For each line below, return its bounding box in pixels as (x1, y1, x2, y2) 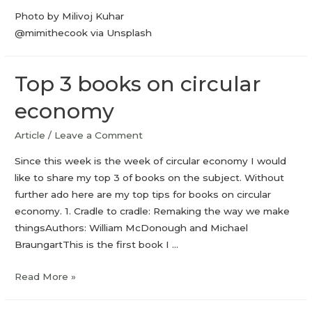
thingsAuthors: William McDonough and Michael (15, 222, 249, 234)
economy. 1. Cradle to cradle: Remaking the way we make (15, 205, 290, 217)
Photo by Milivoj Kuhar (15, 10, 125, 22)
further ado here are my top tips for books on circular (15, 189, 272, 201)
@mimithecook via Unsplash (15, 27, 153, 39)
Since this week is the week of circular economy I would (15, 155, 287, 167)
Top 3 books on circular (15, 71, 262, 97)
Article (15, 130, 46, 141)
